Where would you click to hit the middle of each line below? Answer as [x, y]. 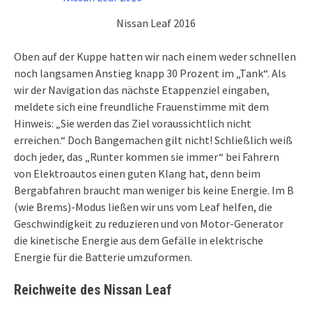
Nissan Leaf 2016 [156, 23]
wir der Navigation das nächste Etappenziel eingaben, [142, 90]
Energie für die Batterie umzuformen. [103, 257]
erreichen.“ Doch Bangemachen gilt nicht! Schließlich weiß [153, 140]
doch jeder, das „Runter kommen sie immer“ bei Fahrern [147, 157]
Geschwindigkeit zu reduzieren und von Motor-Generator [149, 224]
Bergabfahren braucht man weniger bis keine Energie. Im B [154, 190]
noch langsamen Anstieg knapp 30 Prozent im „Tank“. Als [150, 73]
